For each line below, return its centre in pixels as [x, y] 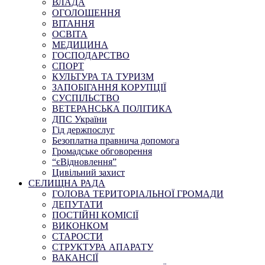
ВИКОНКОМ [80, 225]
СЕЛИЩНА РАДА [67, 183]
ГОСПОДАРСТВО [91, 55]
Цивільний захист [88, 172]
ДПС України [80, 119]
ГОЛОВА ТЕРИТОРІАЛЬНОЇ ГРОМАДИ [138, 193]
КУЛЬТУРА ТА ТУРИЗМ [103, 76]
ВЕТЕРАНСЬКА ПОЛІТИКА [112, 108]
